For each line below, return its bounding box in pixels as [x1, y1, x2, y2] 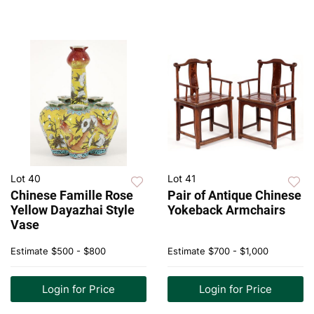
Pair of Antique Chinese [168, 188, 301, 203]
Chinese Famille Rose [11, 188, 133, 203]
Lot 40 [11, 172, 41, 185]
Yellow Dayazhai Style [11, 203, 135, 218]
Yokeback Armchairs [168, 203, 285, 218]
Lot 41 [168, 172, 196, 185]
